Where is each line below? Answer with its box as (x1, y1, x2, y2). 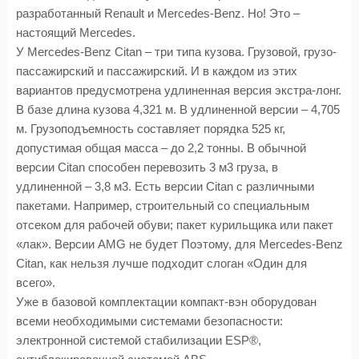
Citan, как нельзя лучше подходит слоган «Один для (16, 257, 307, 270)
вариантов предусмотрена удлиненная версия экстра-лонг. (16, 84, 341, 97)
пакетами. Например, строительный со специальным (16, 200, 309, 212)
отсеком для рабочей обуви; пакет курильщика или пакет (16, 219, 333, 232)
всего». (16, 276, 55, 289)
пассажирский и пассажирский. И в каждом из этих (16, 65, 297, 78)
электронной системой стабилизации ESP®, (16, 334, 261, 347)
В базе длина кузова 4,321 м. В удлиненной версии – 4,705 (16, 103, 340, 116)
